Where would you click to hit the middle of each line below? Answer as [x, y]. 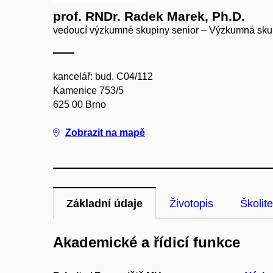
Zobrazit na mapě [105, 133]
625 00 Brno [80, 105]
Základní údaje [105, 204]
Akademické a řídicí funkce [147, 242]
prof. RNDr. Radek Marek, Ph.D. [149, 16]
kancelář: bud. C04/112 [103, 76]
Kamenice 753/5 [88, 90]
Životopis [191, 204]
